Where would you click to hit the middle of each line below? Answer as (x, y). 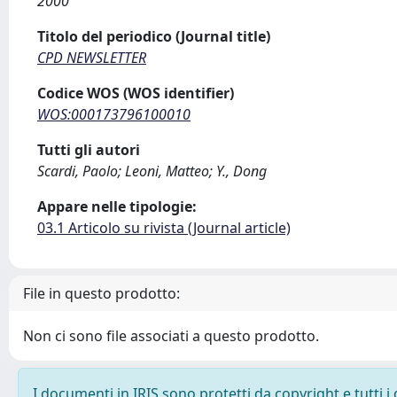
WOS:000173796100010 (114, 114)
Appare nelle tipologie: (117, 206)
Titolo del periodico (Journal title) (154, 36)
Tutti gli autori (89, 150)
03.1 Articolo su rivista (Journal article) (164, 228)
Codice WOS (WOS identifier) (136, 93)
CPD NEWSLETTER (92, 58)
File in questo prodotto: (101, 293)
